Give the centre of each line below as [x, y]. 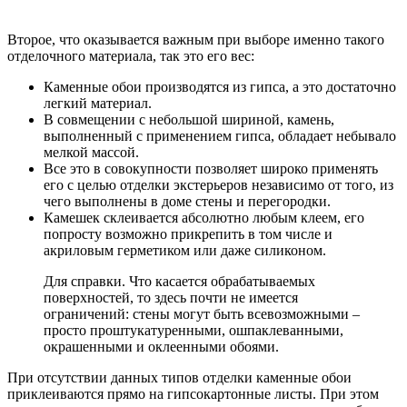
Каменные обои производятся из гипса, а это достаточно [220, 87]
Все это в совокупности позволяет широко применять [211, 169]
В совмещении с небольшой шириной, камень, [189, 120]
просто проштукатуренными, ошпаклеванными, [194, 331]
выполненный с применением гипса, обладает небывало [220, 136]
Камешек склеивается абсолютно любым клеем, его [204, 218]
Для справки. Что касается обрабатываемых [179, 282]
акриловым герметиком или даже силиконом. [185, 251]
